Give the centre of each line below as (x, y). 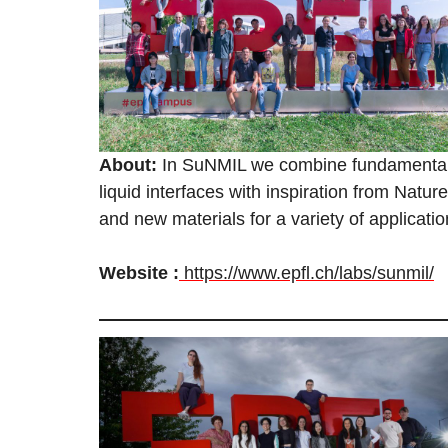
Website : (139, 272)
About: (128, 164)
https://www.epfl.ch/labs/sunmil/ (309, 272)
